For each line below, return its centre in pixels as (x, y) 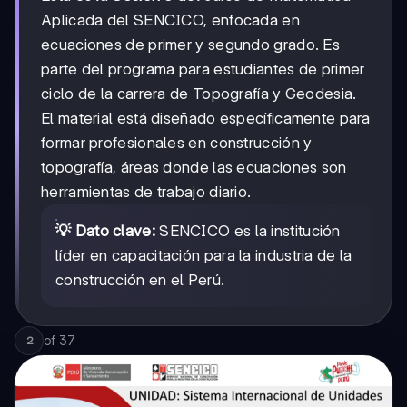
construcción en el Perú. (140, 280)
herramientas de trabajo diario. (146, 192)
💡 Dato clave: (105, 231)
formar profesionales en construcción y (177, 143)
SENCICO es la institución (248, 231)
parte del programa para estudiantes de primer (203, 69)
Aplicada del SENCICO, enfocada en (170, 20)
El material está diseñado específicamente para (206, 119)
